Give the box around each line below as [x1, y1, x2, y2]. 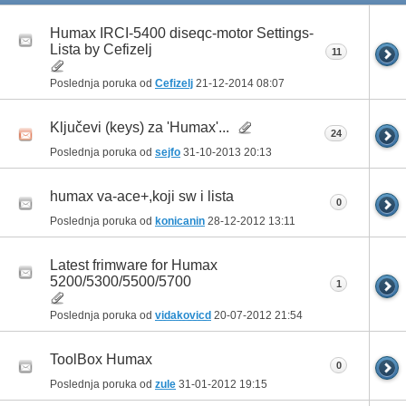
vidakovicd [155, 308, 211, 322]
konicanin [155, 214, 205, 227]
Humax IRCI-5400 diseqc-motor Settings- [50, 24, 314, 41]
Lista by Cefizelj [50, 41, 152, 57]
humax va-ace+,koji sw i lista [50, 188, 234, 204]
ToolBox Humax [50, 352, 152, 368]
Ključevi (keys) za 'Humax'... [50, 119, 229, 135]
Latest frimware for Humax [50, 256, 217, 273]
